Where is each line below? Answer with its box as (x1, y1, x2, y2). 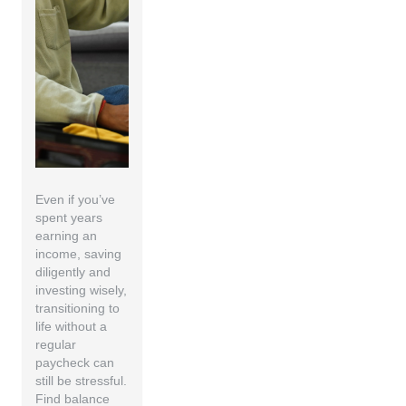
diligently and (35, 265, 111, 279)
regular (35, 337, 77, 352)
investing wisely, (35, 283, 128, 297)
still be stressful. (35, 373, 128, 388)
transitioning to (35, 301, 121, 315)
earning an (35, 228, 98, 243)
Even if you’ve (35, 192, 116, 207)
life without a (35, 319, 108, 333)
